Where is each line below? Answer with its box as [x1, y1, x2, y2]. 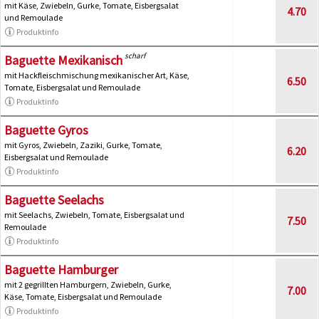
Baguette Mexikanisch [4, 51, 122, 68]
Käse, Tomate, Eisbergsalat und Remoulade [4, 291, 162, 302]
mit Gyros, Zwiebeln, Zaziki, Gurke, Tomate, [4, 139, 162, 150]
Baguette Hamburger [4, 261, 118, 278]
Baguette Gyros [4, 121, 88, 138]
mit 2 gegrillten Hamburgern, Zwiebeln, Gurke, [4, 278, 172, 290]
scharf [125, 50, 145, 61]
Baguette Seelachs [4, 191, 104, 208]
